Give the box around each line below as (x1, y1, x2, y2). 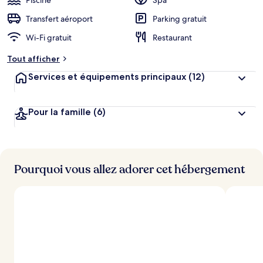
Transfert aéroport (26, 14, 93, 24)
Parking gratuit (153, 14, 207, 24)
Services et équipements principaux (28, 71, 186, 82)
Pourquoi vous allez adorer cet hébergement (14, 161, 245, 177)
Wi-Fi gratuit (26, 32, 72, 43)
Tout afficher (7, 53, 60, 64)
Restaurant (153, 32, 192, 43)
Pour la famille (28, 106, 91, 117)
